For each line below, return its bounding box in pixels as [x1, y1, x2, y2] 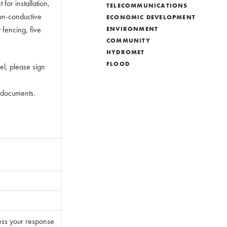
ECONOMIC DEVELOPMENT [106, 13, 196, 21]
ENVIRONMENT [106, 25, 159, 33]
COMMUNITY [106, 36, 150, 45]
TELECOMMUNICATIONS [106, 2, 188, 10]
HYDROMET [106, 48, 145, 56]
